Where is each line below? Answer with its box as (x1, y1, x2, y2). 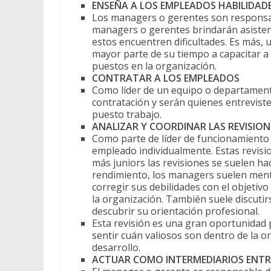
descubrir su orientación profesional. (92, 204, 262, 218)
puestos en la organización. (92, 59, 217, 73)
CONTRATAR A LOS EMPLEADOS (92, 71, 240, 85)
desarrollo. (92, 241, 140, 255)
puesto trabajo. (92, 108, 164, 122)
